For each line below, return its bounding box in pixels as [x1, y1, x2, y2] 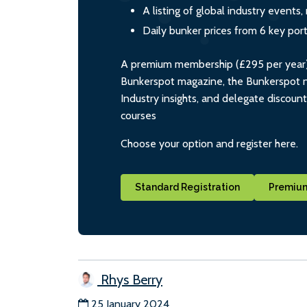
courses [121, 108, 156, 122]
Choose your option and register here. [121, 136, 298, 150]
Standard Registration [135, 181, 240, 193]
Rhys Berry [97, 271, 162, 288]
